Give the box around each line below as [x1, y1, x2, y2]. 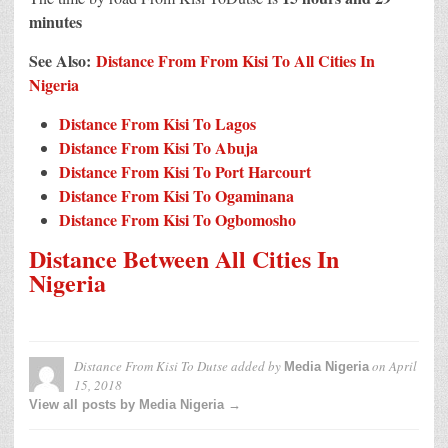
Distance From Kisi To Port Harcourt [59, 159, 311, 183]
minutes [29, 9, 82, 33]
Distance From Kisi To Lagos [59, 111, 256, 135]
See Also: [29, 48, 91, 72]
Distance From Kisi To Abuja [59, 135, 258, 159]
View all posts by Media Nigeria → [29, 397, 241, 413]
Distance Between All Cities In [29, 240, 339, 276]
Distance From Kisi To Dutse [74, 357, 228, 376]
